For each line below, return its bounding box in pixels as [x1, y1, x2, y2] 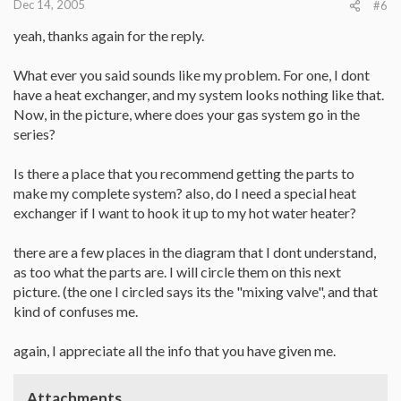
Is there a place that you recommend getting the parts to [13, 164, 354, 182]
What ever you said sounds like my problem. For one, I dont [13, 65, 370, 83]
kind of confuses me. [13, 302, 138, 320]
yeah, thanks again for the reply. [13, 26, 204, 44]
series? [13, 124, 55, 142]
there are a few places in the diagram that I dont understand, [13, 243, 376, 260]
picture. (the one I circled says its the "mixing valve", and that [13, 282, 378, 300]
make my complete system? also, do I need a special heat [13, 183, 356, 201]
